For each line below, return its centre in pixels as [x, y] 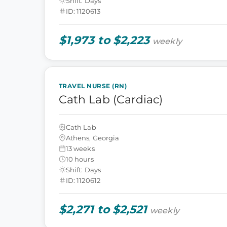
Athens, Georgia [93, 138]
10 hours [80, 159]
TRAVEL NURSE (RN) [93, 86]
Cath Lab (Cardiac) [111, 100]
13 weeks [80, 148]
